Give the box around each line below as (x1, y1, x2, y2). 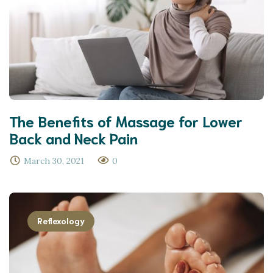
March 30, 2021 (24, 155, 84, 167)
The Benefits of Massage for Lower (9, 111, 243, 131)
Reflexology (37, 215, 85, 227)
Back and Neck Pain (9, 128, 138, 148)
